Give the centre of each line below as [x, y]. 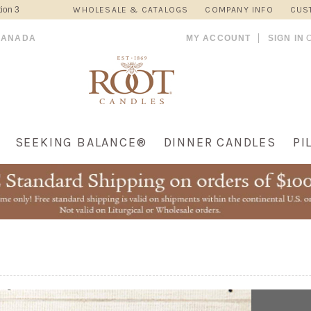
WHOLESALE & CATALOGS [131, 10]
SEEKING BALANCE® [81, 142]
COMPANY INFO [239, 10]
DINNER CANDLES [220, 142]
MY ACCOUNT [218, 38]
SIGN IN [286, 38]
